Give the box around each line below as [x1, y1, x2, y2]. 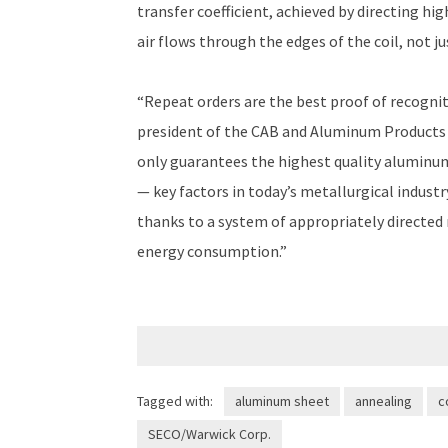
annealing [354, 392, 412, 410]
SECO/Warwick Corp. [148, 425, 271, 443]
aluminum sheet [234, 392, 329, 410]
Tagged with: [137, 392, 213, 410]
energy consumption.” [137, 241, 287, 261]
